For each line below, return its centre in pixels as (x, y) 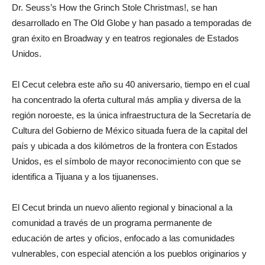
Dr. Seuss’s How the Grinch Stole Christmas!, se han (114, 7)
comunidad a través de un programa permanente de (112, 222)
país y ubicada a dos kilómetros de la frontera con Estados (125, 146)
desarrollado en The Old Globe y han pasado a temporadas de (132, 22)
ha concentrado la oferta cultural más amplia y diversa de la (126, 99)
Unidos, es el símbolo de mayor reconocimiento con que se (126, 161)
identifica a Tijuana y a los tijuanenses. (85, 176)
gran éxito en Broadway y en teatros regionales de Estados (125, 38)
